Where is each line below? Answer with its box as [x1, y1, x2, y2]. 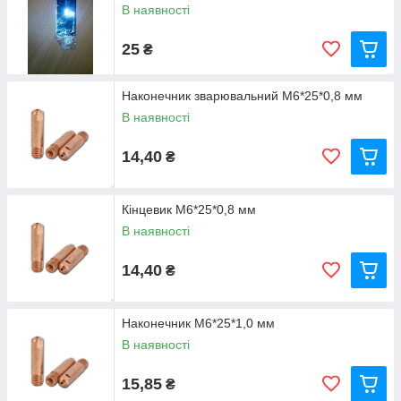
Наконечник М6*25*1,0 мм [122, 316, 275, 330]
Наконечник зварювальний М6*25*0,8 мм [122, 89, 363, 103]
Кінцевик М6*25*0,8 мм [122, 202, 256, 217]
